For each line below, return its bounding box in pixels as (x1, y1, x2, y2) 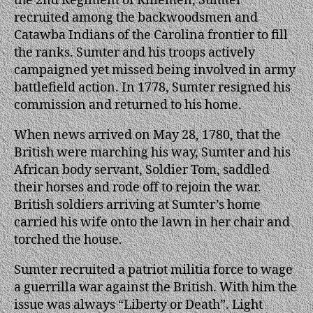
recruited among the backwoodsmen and (14, 9, 258, 26)
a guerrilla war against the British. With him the (14, 279, 297, 296)
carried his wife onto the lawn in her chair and (14, 214, 290, 231)
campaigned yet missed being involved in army (14, 61, 296, 78)
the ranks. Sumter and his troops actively (14, 44, 255, 61)
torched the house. (14, 231, 122, 248)
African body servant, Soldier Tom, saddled (14, 161, 270, 178)
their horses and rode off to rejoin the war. (14, 179, 261, 196)
